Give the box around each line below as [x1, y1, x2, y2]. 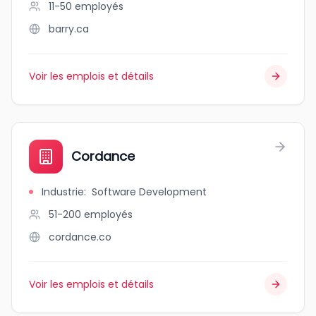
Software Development [92, 185, 207, 199]
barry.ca [49, 22, 89, 36]
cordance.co [49, 230, 111, 244]
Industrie [42, 185, 84, 199]
